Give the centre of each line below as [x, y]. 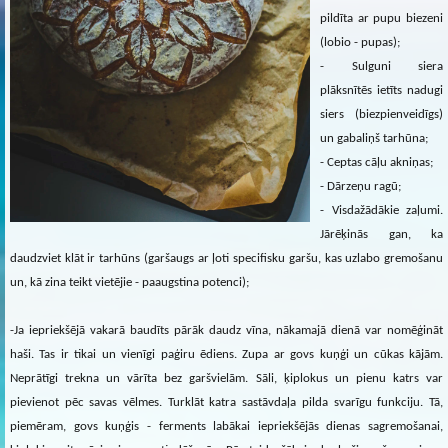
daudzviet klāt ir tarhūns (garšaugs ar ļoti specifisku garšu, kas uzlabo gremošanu [226, 258]
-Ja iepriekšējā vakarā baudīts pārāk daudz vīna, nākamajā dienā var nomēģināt [226, 330]
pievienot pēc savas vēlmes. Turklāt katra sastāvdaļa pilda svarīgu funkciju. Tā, [226, 402]
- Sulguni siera [381, 66]
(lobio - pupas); [360, 42]
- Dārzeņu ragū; [360, 186]
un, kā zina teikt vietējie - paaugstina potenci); [129, 282]
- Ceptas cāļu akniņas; [376, 162]
